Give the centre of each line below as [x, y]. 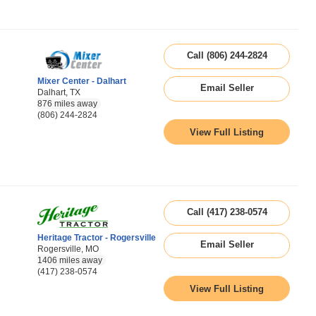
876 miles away [67, 104]
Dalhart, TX [59, 92]
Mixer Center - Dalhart [82, 81]
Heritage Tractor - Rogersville [97, 238]
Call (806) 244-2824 [227, 55]
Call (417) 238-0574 [227, 212]
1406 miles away [70, 260]
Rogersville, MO [68, 249]
